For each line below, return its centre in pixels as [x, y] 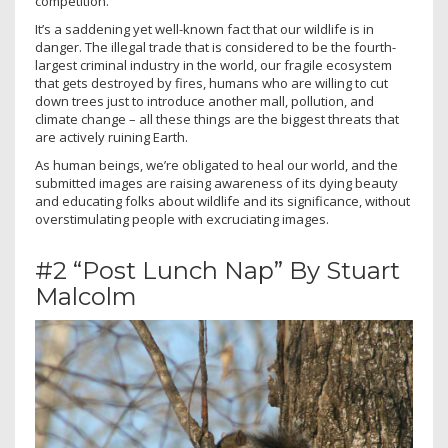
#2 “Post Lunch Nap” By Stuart [217, 271]
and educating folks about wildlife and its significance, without [222, 201]
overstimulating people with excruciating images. [182, 219]
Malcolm [86, 297]
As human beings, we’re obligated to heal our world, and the [216, 165]
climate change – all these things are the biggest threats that [217, 119]
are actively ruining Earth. [111, 137]
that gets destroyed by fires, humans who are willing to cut [211, 83]
